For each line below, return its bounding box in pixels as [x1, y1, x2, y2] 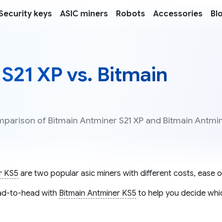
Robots [116, 9, 145, 19]
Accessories [153, 9, 203, 19]
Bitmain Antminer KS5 [59, 188, 136, 199]
